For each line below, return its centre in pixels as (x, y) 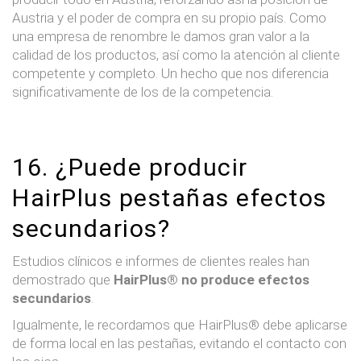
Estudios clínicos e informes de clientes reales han (161, 261)
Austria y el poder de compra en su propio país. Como (169, 17)
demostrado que (63, 279)
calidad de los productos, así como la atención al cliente (176, 54)
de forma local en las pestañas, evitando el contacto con (179, 343)
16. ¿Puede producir (130, 167)
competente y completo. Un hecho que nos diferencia (170, 73)
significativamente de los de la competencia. (143, 91)
